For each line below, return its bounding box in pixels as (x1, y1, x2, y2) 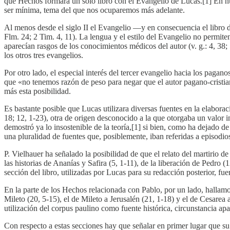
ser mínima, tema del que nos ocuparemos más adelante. (4, 5, 185, 14)
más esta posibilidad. (4, 86, 71, 95)
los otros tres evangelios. (4, 50, 83, 60)
